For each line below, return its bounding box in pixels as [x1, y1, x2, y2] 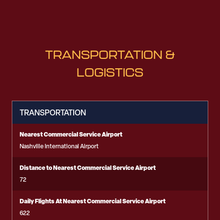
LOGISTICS [77, 65, 143, 79]
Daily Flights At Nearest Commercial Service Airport [20, 197, 165, 205]
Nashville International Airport [20, 142, 99, 150]
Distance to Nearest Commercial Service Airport [20, 164, 156, 172]
